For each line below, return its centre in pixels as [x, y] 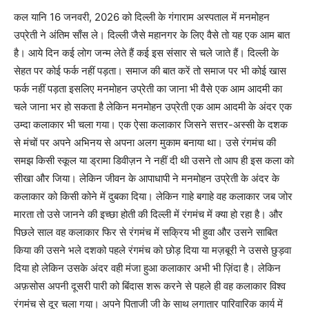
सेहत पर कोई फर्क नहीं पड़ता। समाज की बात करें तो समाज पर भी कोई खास [150, 71]
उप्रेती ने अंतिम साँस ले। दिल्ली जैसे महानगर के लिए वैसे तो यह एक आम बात [152, 35]
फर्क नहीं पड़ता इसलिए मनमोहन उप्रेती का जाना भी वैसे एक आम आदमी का [148, 89]
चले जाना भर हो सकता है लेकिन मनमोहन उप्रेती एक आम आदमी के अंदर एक [153, 107]
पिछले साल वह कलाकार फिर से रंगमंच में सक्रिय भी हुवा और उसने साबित [146, 232]
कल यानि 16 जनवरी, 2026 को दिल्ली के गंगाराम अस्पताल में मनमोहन [142, 17]
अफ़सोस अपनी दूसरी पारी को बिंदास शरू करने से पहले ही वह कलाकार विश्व [150, 286]
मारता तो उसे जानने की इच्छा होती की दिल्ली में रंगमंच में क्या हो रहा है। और [148, 215]
